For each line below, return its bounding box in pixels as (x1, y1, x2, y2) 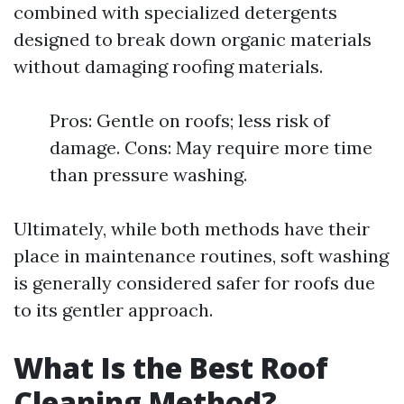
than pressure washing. (50, 163, 247, 186)
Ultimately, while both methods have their (14, 217, 370, 240)
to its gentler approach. (14, 298, 213, 321)
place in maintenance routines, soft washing (14, 244, 389, 267)
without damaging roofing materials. (14, 55, 323, 78)
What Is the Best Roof (14, 348, 328, 387)
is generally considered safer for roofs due (14, 271, 375, 294)
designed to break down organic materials (14, 28, 372, 50)
